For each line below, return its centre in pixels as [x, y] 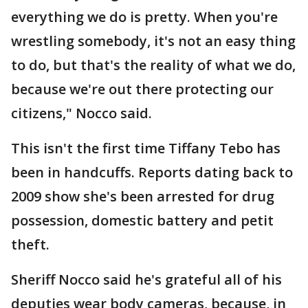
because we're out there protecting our [142, 89]
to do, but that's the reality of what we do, [153, 65]
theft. [30, 244]
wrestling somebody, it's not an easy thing [153, 41]
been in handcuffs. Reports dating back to [152, 172]
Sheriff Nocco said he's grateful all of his [146, 279]
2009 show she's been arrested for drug [143, 196]
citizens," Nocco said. [81, 113]
